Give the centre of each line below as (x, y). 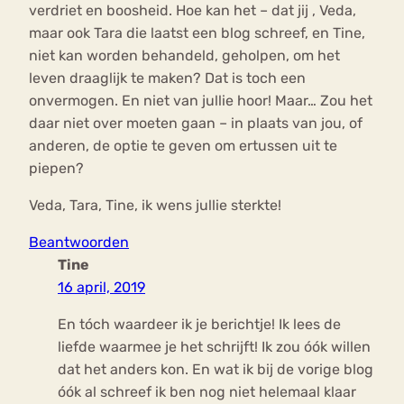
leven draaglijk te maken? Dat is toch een (167, 78)
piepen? (56, 169)
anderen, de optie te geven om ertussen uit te (183, 146)
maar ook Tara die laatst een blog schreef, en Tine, (197, 33)
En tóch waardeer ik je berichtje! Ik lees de (199, 325)
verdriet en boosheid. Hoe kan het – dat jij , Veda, (193, 11)
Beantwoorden (79, 243)
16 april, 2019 (101, 288)
